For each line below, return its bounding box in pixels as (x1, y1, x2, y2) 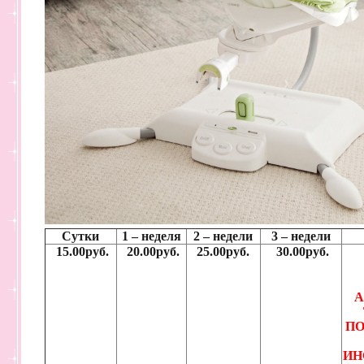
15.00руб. (53, 245, 109, 258)
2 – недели (193, 229, 253, 243)
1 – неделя (122, 229, 181, 243)
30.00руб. (273, 245, 329, 258)
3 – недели (271, 229, 331, 243)
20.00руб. (123, 245, 180, 258)
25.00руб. (197, 245, 250, 258)
